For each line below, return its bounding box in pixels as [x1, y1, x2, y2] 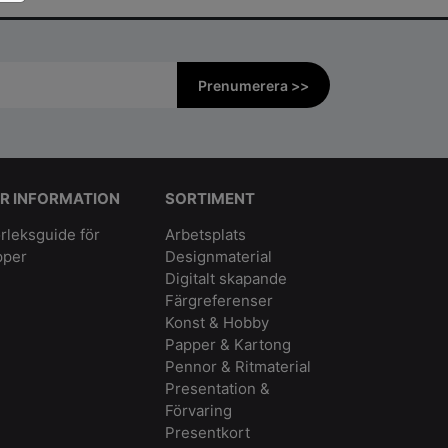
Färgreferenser [165, 290, 274, 310]
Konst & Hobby [165, 312, 270, 332]
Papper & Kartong [165, 334, 292, 354]
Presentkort [165, 422, 251, 442]
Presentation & [165, 378, 271, 398]
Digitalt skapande [165, 268, 288, 288]
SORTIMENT [165, 188, 256, 208]
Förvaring [165, 400, 233, 420]
